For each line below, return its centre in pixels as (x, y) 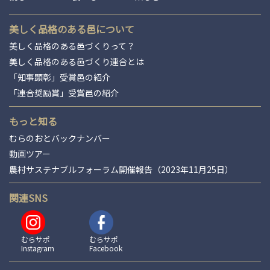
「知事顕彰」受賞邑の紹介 (60, 77)
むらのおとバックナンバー (60, 138)
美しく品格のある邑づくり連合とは (77, 61)
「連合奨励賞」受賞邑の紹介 (64, 93)
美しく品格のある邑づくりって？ (72, 46)
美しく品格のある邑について (72, 29)
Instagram (38, 248)
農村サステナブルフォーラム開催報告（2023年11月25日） (121, 169)
